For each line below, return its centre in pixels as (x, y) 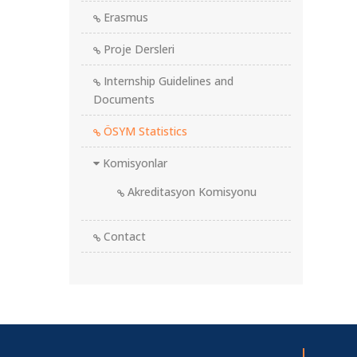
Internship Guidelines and (167, 81)
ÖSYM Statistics (144, 131)
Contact (123, 236)
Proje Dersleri (137, 49)
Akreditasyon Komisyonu (190, 192)
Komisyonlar (133, 163)
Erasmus (124, 17)
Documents (124, 99)
